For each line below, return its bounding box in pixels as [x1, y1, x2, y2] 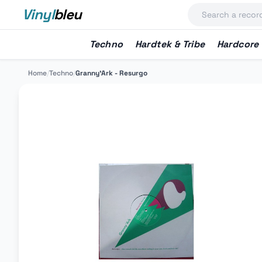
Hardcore [216, 38, 259, 50]
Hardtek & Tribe [135, 38, 205, 50]
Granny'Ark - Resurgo [75, 68, 147, 78]
